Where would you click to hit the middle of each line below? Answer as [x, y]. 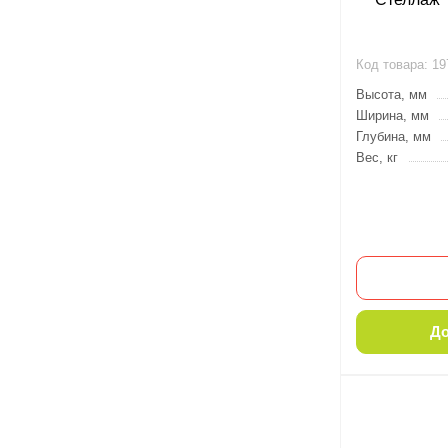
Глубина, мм [393, 136]
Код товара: [392, 64]
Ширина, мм [392, 115]
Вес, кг [377, 157]
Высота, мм [391, 94]
